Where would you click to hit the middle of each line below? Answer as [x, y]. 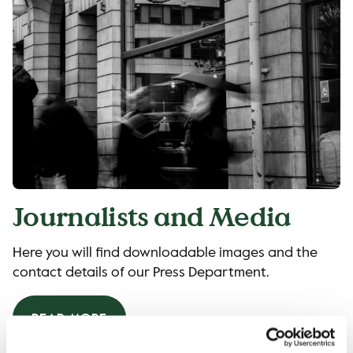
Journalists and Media [152, 216]
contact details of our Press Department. [141, 273]
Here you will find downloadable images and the [165, 253]
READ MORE [69, 319]
